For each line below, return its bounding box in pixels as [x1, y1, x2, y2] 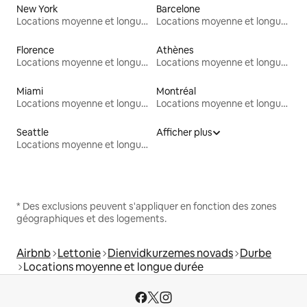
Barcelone [156, 3, 200, 16]
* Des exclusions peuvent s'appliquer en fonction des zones [16, 200, 277, 213]
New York [16, 3, 58, 16]
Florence [16, 44, 54, 57]
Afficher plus [156, 126, 212, 139]
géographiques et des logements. [16, 212, 167, 225]
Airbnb [16, 246, 51, 261]
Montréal [156, 85, 196, 98]
